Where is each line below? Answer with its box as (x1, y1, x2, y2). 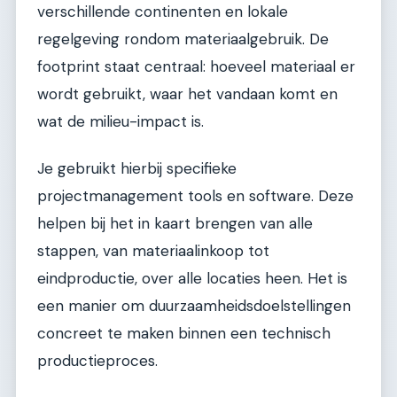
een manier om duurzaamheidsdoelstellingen (37, 296, 351, 316)
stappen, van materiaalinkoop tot (37, 241, 269, 261)
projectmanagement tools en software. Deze (37, 186, 354, 206)
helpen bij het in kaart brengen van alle (37, 214, 313, 234)
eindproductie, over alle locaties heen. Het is (37, 269, 347, 289)
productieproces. (37, 351, 158, 371)
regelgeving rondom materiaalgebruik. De (37, 28, 329, 49)
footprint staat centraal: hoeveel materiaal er (37, 56, 355, 76)
